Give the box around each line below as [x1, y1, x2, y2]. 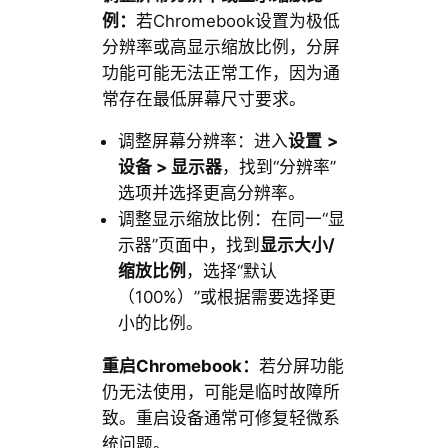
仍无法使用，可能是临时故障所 [101, 382, 340, 403]
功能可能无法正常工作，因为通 [101, 62, 340, 83]
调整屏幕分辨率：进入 [117, 131, 288, 152]
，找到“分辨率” [221, 157, 336, 178]
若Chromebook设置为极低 [135, 10, 340, 31]
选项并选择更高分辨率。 [117, 183, 305, 204]
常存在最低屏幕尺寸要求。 [101, 88, 306, 109]
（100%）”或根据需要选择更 [117, 287, 336, 308]
